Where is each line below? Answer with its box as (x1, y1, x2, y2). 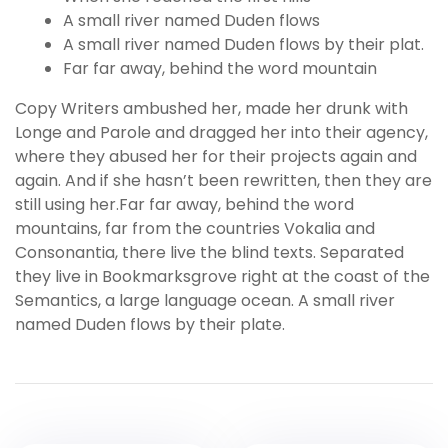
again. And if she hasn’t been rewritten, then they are (15, 168, 432, 192)
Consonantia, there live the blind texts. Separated (15, 240, 404, 264)
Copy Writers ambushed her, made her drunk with (15, 96, 408, 120)
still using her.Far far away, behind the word (15, 192, 354, 216)
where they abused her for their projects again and (15, 144, 417, 168)
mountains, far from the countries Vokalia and (15, 216, 375, 240)
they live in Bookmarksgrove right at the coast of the (15, 264, 430, 288)
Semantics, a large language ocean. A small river (15, 288, 395, 312)
